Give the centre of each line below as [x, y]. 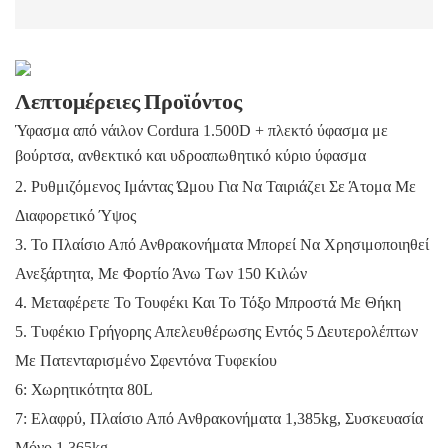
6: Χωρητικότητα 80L [84, 389]
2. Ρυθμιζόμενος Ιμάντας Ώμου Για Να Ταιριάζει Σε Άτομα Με [215, 186]
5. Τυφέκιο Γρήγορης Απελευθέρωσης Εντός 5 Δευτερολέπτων [216, 331]
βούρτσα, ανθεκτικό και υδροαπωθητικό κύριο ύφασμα [190, 155]
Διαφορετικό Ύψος [75, 215]
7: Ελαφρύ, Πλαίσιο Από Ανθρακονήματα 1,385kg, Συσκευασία [219, 418]
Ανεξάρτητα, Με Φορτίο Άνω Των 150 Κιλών [161, 273]
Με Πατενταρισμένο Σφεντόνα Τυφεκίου [146, 360]
